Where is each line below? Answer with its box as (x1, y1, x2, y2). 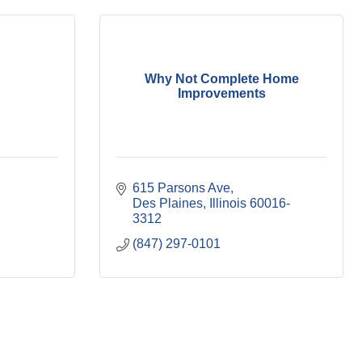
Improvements (177, 86, 266, 100)
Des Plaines (133, 196, 203, 210)
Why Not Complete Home (144, 71, 299, 86)
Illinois (209, 196, 246, 210)
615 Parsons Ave (133, 181, 230, 195)
